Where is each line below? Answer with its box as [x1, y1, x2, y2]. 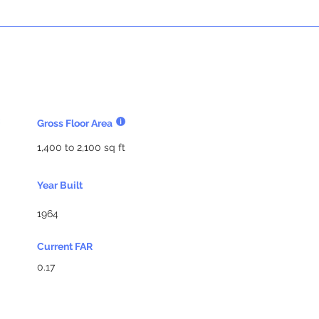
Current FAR [37, 241, 93, 252]
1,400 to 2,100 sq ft [37, 142, 125, 153]
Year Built [37, 179, 83, 191]
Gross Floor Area [37, 117, 113, 129]
